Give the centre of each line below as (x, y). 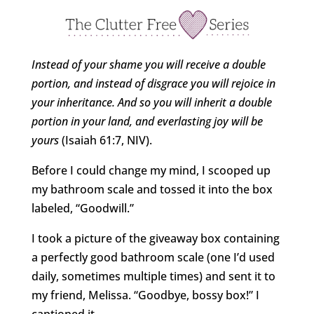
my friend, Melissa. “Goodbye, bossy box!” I (145, 295)
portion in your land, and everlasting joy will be (147, 121)
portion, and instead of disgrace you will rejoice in (153, 83)
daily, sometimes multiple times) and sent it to (153, 276)
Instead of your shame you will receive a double (148, 64)
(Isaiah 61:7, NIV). (105, 140)
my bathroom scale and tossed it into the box (152, 189)
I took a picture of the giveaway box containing (155, 238)
